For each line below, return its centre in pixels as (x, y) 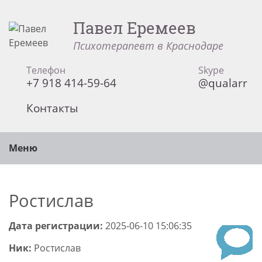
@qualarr (223, 83)
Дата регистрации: (56, 226)
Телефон (46, 70)
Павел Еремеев (134, 27)
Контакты (52, 108)
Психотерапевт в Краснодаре (148, 46)
